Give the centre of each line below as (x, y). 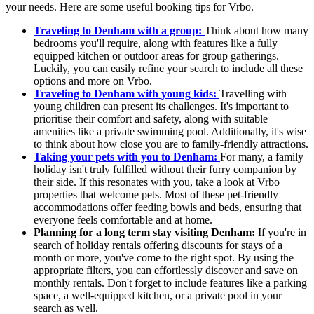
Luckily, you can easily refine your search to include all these (168, 69)
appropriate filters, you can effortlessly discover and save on (166, 271)
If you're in (282, 233)
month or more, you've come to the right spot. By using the (164, 258)
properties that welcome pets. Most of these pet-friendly (156, 195)
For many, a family (262, 157)
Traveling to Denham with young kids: (127, 94)
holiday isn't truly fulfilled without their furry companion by (165, 170)
